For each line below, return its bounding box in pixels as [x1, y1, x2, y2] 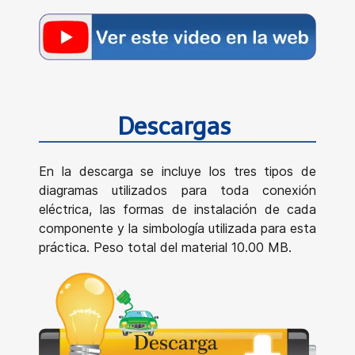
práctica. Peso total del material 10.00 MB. [39, 239, 292, 256]
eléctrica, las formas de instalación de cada [39, 201, 316, 218]
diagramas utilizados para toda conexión [39, 182, 316, 199]
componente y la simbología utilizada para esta [39, 220, 316, 237]
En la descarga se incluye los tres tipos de [39, 163, 316, 180]
